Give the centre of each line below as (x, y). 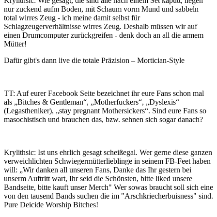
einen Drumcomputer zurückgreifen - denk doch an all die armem (104, 35)
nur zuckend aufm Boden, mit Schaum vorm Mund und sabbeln (101, 9)
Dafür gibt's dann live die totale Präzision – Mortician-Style (94, 60)
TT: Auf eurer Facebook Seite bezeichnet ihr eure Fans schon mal (104, 93)
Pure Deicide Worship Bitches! (51, 205)
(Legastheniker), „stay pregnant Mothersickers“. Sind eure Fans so (105, 111)
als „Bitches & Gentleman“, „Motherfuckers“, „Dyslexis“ (92, 102)
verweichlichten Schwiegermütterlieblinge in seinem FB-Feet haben (107, 161)
